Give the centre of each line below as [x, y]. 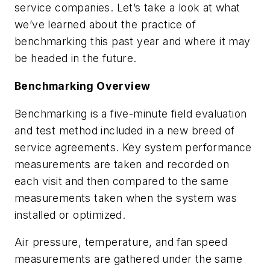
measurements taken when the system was [126, 198]
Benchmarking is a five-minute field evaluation [131, 113]
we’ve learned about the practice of [105, 25]
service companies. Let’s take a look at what [127, 8]
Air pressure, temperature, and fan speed [121, 242]
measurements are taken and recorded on [122, 164]
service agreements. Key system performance [133, 147]
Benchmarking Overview [83, 86]
